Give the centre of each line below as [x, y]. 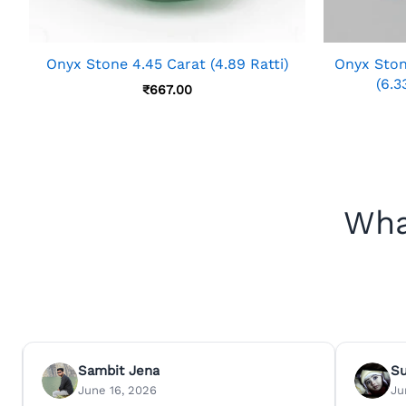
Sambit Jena [118, 371]
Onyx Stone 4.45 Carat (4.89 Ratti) [167, 63]
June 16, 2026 [117, 391]
